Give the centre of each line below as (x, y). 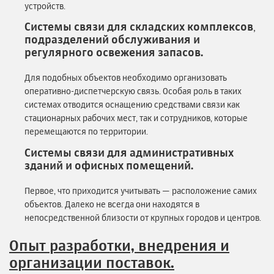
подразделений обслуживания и (112, 39)
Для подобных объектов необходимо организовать (126, 78)
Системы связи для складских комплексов (139, 27)
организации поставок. (92, 262)
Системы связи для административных (129, 152)
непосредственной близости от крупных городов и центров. (144, 217)
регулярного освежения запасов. (114, 52)
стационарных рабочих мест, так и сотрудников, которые (136, 118)
